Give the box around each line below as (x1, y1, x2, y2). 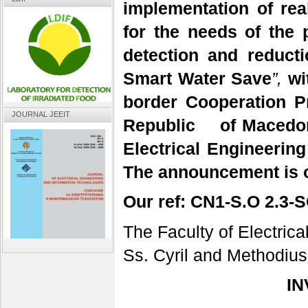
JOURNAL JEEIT (12, 110, 71, 119)
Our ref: (123, 192, 191, 212)
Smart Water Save (123, 69, 272, 89)
